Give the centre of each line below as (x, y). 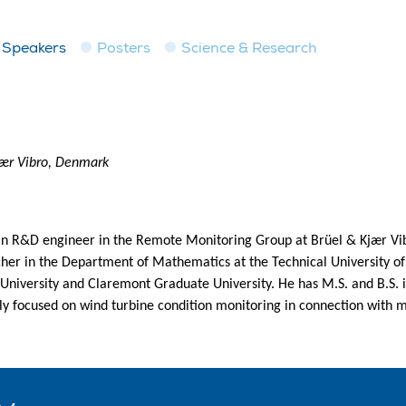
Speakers (34, 48)
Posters (124, 48)
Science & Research (249, 48)
